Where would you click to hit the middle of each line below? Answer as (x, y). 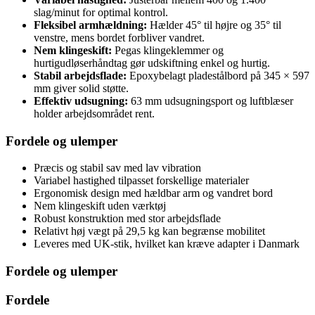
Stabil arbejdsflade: (80, 75)
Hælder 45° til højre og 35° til (214, 25)
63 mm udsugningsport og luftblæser (211, 101)
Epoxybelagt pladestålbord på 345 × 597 (218, 75)
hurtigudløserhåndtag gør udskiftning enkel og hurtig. (152, 63)
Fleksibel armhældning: (90, 25)
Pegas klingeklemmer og (168, 50)
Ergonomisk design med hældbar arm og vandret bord (153, 193)
